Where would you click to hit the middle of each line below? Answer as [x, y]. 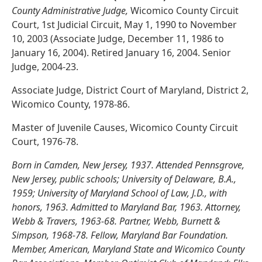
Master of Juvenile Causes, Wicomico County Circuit [125, 128]
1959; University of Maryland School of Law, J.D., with [119, 193]
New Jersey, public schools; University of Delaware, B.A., [124, 179]
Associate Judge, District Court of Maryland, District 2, [130, 90]
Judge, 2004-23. [45, 67]
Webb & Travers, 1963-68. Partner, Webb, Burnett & [116, 221]
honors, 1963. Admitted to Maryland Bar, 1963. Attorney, [126, 207]
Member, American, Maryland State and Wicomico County [128, 249]
